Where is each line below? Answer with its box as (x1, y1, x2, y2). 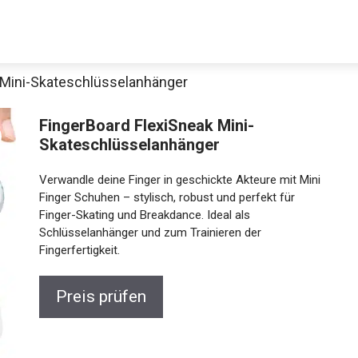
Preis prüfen (51, 287, 142, 306)
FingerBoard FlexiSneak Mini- (34, 116, 250, 135)
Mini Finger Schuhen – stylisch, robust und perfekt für (34, 190, 315, 205)
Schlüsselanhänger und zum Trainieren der (34, 225, 257, 240)
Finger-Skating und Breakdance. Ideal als (34, 208, 246, 222)
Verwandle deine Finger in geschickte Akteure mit (34, 173, 292, 187)
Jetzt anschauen (118, 231, 240, 251)
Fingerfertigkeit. (34, 243, 116, 257)
